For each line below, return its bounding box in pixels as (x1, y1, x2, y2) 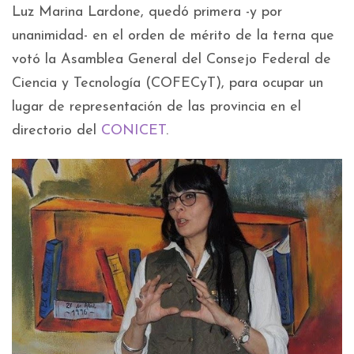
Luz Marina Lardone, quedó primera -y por (12, 5, 282, 21)
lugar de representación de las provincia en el (12, 100, 301, 115)
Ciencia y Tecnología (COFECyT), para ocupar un (12, 76, 323, 92)
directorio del (12, 123, 101, 139)
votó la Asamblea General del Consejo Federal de (12, 52, 331, 68)
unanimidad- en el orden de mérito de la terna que (12, 28, 334, 44)
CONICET (101, 123, 166, 139)
